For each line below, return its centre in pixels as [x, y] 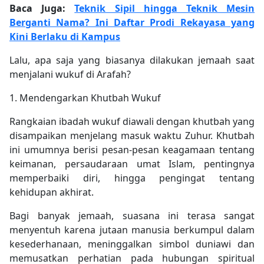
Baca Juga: [42, 9]
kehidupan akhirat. [52, 192]
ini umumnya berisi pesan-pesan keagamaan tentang [132, 150]
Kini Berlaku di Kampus [65, 37]
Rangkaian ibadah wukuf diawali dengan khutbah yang [132, 122]
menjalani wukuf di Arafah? [70, 75]
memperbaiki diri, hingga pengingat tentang [132, 178]
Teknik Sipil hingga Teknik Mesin [165, 9]
